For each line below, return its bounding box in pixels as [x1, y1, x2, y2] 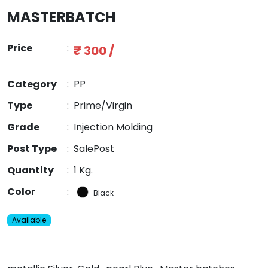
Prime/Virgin [74, 99, 132, 113]
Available [11, 215, 46, 226]
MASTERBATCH [7, 7, 115, 28]
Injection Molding [74, 120, 153, 135]
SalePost [74, 142, 114, 156]
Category [7, 77, 57, 92]
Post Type [7, 142, 57, 156]
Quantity [7, 163, 54, 178]
